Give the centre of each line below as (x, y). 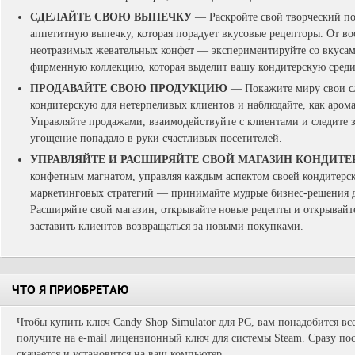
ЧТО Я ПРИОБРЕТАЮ (70, 292)
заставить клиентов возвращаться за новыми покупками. (167, 226)
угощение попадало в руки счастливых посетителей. (156, 138)
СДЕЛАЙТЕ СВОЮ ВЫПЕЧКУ (111, 17)
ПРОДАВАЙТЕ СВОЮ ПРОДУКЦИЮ (129, 88)
